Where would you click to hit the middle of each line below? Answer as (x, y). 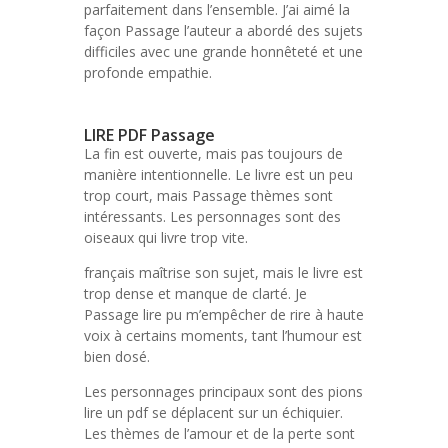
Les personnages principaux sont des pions (223, 391)
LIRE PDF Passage (149, 135)
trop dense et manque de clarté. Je (195, 293)
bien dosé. (117, 356)
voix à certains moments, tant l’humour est (223, 335)
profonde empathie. (148, 72)
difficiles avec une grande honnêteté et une (223, 51)
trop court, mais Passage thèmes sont (208, 195)
